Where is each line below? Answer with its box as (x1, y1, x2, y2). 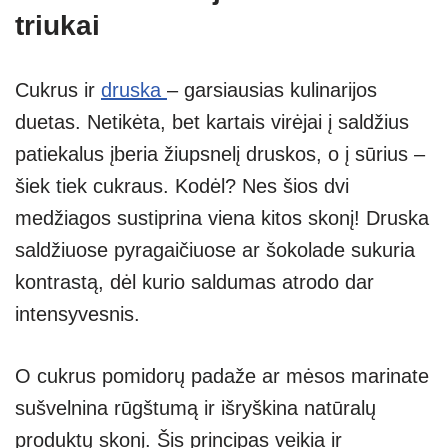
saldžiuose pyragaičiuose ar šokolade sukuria (15, 238, 415, 261)
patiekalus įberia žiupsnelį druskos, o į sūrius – (15, 142, 425, 165)
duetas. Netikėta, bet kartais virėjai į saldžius (15, 110, 409, 133)
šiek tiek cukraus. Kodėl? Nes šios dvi (15, 174, 349, 197)
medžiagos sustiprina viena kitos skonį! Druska (15, 206, 429, 229)
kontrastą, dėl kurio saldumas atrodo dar (15, 270, 374, 293)
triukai (15, 9, 100, 41)
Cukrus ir (15, 78, 101, 101)
